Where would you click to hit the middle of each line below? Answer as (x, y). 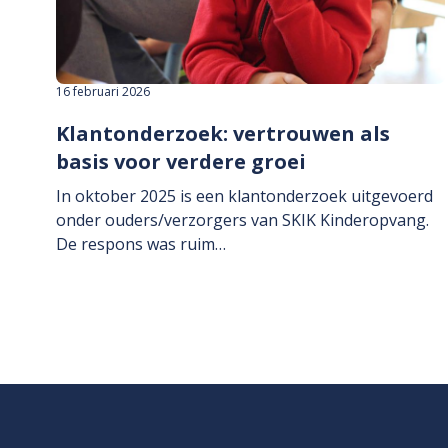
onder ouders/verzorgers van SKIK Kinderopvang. (242, 220)
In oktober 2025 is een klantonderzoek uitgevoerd (244, 196)
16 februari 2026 (103, 92)
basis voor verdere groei (181, 162)
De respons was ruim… (141, 244)
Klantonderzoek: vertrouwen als (223, 134)
